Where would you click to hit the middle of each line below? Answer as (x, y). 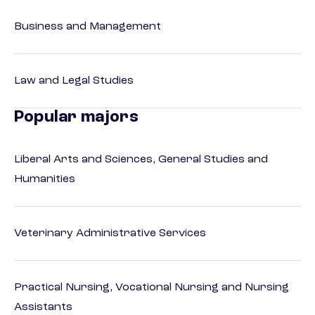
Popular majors (76, 118)
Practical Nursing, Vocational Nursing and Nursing (152, 288)
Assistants (43, 308)
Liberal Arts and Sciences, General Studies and (141, 160)
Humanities (45, 180)
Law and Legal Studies (74, 81)
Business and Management (88, 27)
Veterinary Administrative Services (110, 234)
